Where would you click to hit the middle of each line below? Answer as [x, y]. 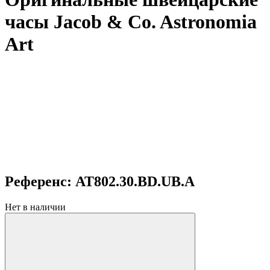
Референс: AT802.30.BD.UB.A [100, 181]
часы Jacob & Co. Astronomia [131, 22]
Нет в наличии [35, 207]
